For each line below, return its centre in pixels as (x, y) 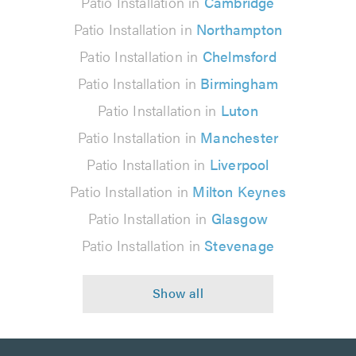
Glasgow (239, 218)
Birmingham (240, 83)
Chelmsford (239, 56)
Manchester (240, 137)
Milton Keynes (239, 191)
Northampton (240, 29)
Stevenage (240, 245)
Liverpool (239, 164)
